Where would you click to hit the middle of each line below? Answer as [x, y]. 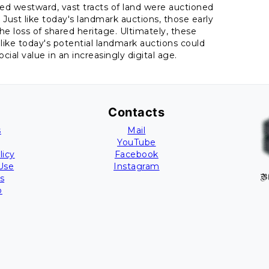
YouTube [137, 142]
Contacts [137, 112]
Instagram [137, 166]
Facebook [136, 154]
